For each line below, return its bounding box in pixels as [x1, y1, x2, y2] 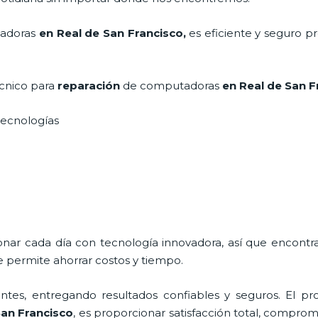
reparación [57, 78, 120, 92]
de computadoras [120, 78, 219, 92]
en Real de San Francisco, [35, 26, 186, 40]
